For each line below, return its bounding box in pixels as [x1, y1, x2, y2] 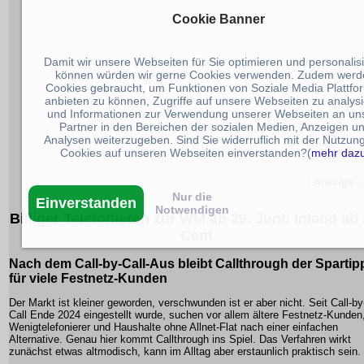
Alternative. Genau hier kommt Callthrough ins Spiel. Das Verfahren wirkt [9, 333, 351, 346]
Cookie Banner [172, 12, 265, 27]
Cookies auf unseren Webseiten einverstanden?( [60, 146, 311, 160]
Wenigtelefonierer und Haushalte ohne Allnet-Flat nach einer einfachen [9, 321, 338, 334]
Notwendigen [155, 203, 229, 217]
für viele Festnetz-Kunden [9, 271, 167, 286]
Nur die [172, 190, 212, 204]
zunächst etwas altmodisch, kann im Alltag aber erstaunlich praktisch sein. [9, 345, 361, 358]
